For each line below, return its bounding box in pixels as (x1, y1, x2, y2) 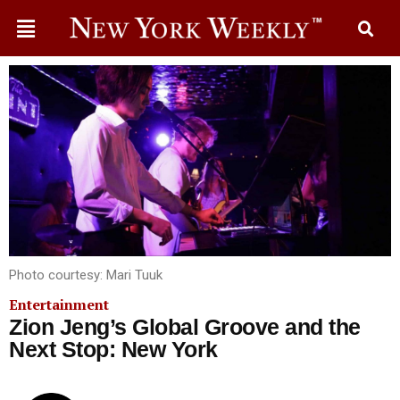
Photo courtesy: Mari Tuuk (9, 267, 162, 283)
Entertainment (9, 295, 109, 314)
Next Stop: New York (9, 337, 218, 362)
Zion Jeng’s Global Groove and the (9, 314, 361, 339)
